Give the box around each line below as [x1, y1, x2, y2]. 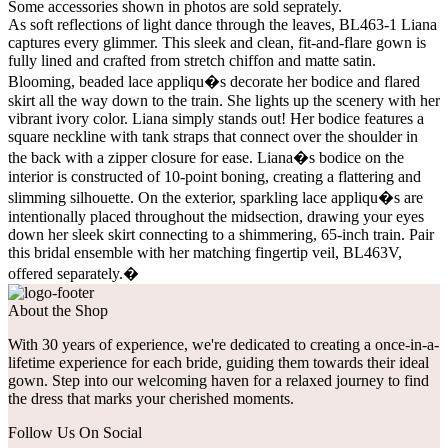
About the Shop [8, 301, 108, 319]
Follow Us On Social [8, 423, 142, 441]
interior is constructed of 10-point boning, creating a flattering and [8, 167, 421, 185]
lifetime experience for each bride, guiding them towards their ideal [8, 353, 429, 371]
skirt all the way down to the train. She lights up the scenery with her [8, 91, 440, 109]
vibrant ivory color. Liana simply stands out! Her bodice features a [8, 109, 424, 127]
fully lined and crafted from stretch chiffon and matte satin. [8, 51, 376, 69]
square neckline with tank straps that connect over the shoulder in [8, 127, 418, 145]
